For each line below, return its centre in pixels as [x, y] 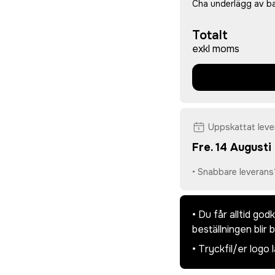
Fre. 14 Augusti [231, 147]
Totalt [210, 35]
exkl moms [215, 48]
